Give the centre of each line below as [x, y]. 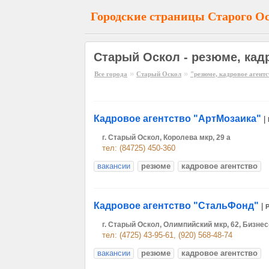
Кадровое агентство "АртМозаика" [177, 119]
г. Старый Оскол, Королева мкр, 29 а [166, 138]
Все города [111, 74]
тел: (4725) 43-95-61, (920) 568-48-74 [167, 235]
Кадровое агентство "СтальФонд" [176, 206]
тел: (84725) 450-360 [139, 148]
